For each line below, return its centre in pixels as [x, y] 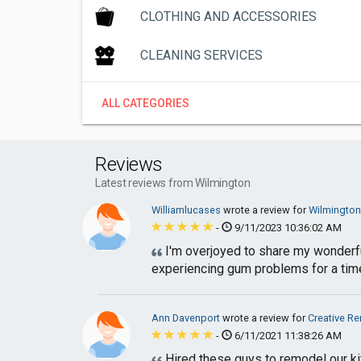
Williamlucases [187, 210]
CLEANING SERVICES [201, 55]
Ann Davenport [187, 318]
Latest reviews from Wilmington [173, 183]
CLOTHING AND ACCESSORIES [228, 17]
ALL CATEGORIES [145, 103]
